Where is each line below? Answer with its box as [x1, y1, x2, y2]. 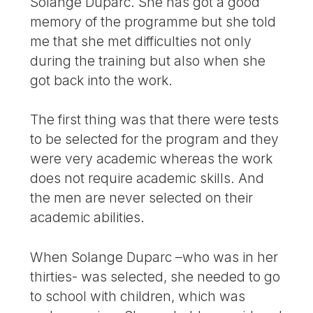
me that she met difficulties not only [30, 32, 252, 50]
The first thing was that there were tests [30, 111, 279, 129]
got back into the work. [30, 71, 173, 89]
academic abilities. [30, 209, 145, 226]
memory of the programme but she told [30, 13, 277, 30]
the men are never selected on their [30, 189, 254, 207]
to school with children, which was [30, 288, 246, 305]
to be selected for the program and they [30, 131, 279, 148]
